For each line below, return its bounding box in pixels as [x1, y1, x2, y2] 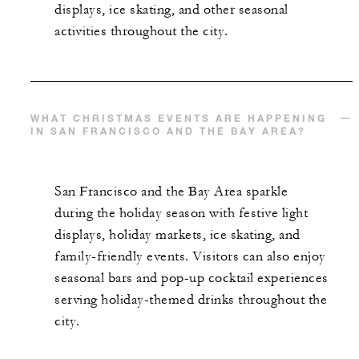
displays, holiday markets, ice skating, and [54, 226, 301, 243]
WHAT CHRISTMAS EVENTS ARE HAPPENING [30, 111, 327, 124]
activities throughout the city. [54, 22, 228, 39]
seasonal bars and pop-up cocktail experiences [54, 269, 329, 286]
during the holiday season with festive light [54, 204, 308, 221]
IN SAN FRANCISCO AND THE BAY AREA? [30, 123, 306, 137]
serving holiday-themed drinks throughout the [54, 291, 327, 308]
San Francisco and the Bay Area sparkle [54, 183, 288, 200]
